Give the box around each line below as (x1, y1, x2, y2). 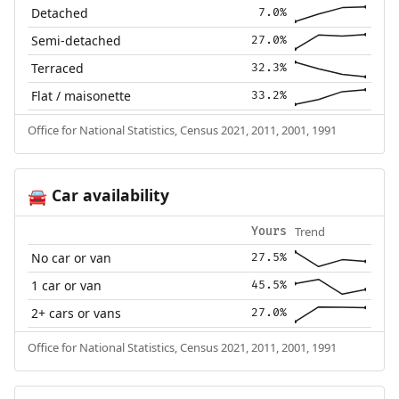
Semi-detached (31, 31, 122, 49)
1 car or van (31, 276, 102, 294)
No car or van (31, 248, 112, 266)
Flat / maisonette (31, 86, 132, 104)
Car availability (46, 183, 169, 206)
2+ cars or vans (31, 304, 122, 322)
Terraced (31, 59, 85, 77)
